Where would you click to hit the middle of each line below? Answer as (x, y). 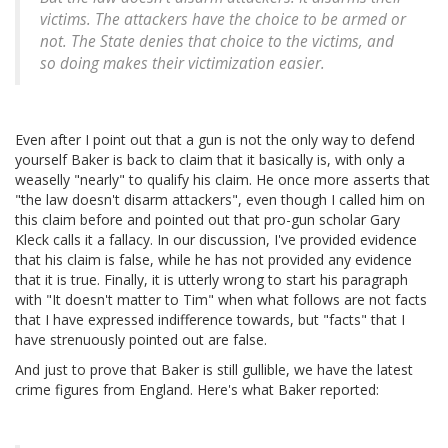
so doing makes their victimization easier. (182, 64)
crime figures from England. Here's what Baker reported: (197, 390)
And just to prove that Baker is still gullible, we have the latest (214, 370)
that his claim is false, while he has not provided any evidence (213, 260)
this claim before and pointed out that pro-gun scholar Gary (207, 220)
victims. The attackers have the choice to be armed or (223, 20)
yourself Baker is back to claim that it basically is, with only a (210, 160)
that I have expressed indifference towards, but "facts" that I (210, 320)
